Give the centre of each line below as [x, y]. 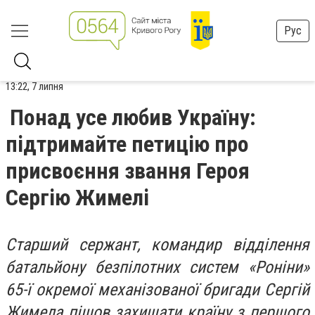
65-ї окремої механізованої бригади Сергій [157, 290]
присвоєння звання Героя [128, 171]
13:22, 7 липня [34, 86]
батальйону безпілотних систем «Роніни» [157, 267]
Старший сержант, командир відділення [157, 245]
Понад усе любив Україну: [133, 117]
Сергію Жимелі [77, 198]
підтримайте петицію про [127, 144]
